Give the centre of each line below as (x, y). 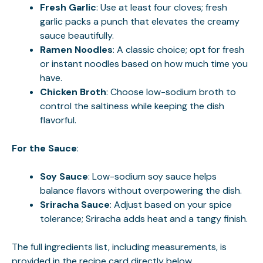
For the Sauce (44, 148)
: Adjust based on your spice (171, 204)
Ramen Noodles (76, 49)
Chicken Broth (73, 92)
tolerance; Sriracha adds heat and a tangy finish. (144, 218)
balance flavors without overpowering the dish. (141, 190)
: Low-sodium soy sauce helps (152, 176)
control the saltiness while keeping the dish (132, 106)
